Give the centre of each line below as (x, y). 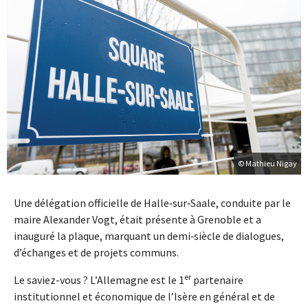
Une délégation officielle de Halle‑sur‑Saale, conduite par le (152, 203)
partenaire (217, 280)
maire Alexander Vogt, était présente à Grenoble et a (137, 220)
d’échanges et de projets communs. (96, 253)
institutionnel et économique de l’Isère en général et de (144, 297)
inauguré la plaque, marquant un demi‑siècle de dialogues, (149, 236)
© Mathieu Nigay (267, 164)
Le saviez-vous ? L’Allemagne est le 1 (99, 280)
